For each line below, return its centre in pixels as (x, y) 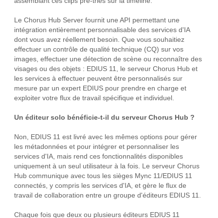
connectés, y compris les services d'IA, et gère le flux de (100, 185)
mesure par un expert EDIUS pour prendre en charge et (100, 88)
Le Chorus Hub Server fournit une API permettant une (97, 20)
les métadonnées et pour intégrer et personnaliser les (96, 146)
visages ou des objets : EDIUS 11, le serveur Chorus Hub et (106, 69)
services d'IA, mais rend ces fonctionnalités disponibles (98, 156)
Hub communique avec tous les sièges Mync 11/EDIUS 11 (103, 176)
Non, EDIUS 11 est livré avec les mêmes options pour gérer (105, 137)
